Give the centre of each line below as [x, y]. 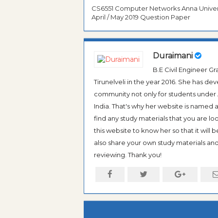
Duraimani [173, 56]
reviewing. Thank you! [128, 155]
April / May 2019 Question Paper [141, 17]
